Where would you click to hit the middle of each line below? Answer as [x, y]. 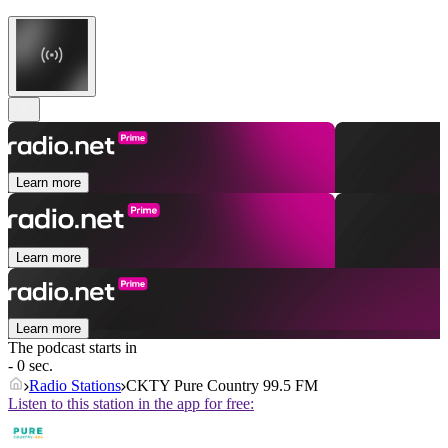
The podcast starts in [72, 348]
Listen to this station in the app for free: [131, 404]
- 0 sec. [30, 366]
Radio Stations [75, 386]
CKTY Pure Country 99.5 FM [222, 386]
